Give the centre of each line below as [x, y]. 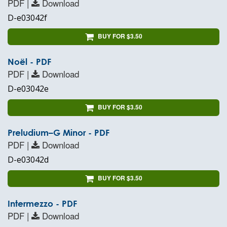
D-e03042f [27, 18]
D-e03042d [28, 159]
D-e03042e [28, 89]
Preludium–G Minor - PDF [59, 132]
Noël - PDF [29, 62]
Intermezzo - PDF [42, 203]
